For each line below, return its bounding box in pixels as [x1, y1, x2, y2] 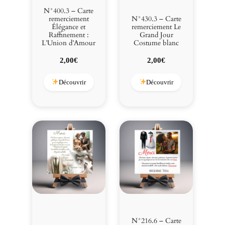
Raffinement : [48, 30, 89, 40]
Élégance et [52, 22, 86, 32]
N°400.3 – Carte [44, 6, 94, 16]
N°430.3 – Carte [131, 14, 181, 24]
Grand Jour [139, 30, 173, 40]
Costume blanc [134, 38, 179, 48]
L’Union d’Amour [42, 38, 96, 48]
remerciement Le [132, 22, 181, 32]
